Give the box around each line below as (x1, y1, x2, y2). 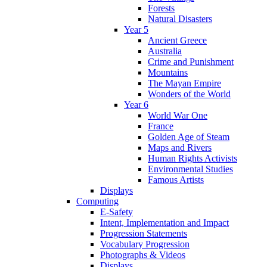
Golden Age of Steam (148, 132, 229, 142)
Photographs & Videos (100, 250, 185, 260)
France (148, 121, 173, 132)
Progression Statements (100, 228, 187, 239)
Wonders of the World (148, 89, 231, 100)
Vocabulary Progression (100, 239, 190, 250)
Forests (148, 3, 175, 14)
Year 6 (124, 100, 148, 110)
